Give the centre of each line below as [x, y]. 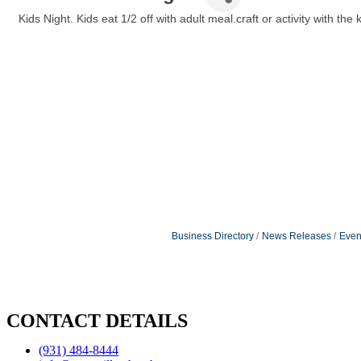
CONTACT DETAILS [97, 321]
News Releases [296, 236]
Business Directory [212, 236]
